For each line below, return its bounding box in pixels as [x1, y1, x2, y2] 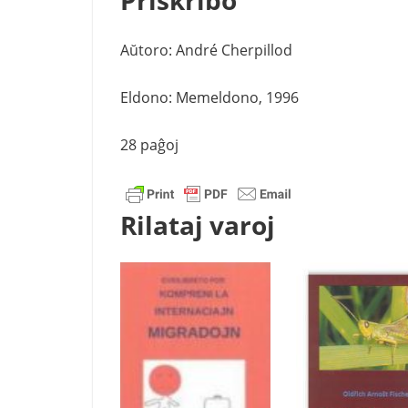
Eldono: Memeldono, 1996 [120, 87, 299, 107]
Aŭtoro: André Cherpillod [120, 39, 292, 60]
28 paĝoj [120, 134, 178, 155]
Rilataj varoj [120, 207, 275, 242]
